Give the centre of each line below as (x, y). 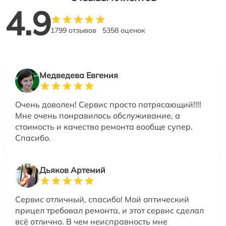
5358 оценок (124, 30)
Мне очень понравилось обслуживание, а (98, 115)
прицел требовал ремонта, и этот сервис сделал (109, 210)
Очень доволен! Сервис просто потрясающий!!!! (108, 104)
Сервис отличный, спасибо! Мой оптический (102, 199)
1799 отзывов (73, 30)
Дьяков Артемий (72, 170)
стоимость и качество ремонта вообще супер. (104, 126)
